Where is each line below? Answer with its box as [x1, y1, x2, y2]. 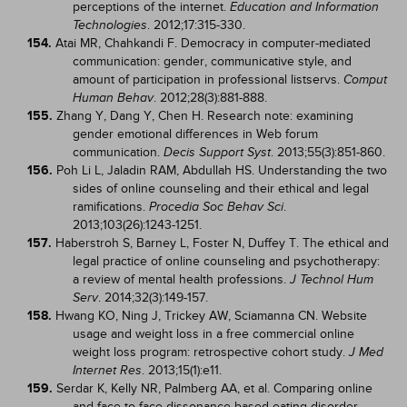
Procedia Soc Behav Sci [149, 200, 283, 213]
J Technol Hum [290, 273, 373, 286]
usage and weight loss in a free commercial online [73, 326, 354, 342]
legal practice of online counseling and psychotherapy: [73, 253, 380, 269]
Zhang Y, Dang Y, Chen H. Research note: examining [56, 108, 353, 124]
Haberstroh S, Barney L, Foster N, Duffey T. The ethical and [55, 235, 389, 251]
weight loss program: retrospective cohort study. [73, 344, 349, 360]
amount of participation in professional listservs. [73, 72, 343, 87]
